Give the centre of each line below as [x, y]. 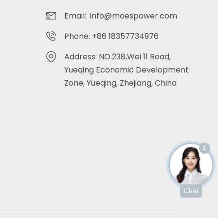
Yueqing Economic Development [127, 70]
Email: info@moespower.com [121, 16]
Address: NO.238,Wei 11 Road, [118, 57]
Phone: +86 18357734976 [114, 36]
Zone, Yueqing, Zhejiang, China [121, 83]
